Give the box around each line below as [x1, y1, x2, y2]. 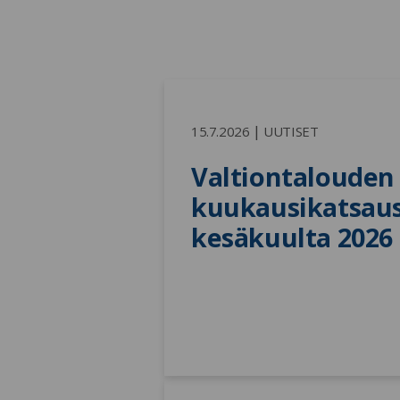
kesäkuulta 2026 [190, 219, 393, 254]
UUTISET [263, 121, 319, 140]
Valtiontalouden [190, 158, 395, 194]
